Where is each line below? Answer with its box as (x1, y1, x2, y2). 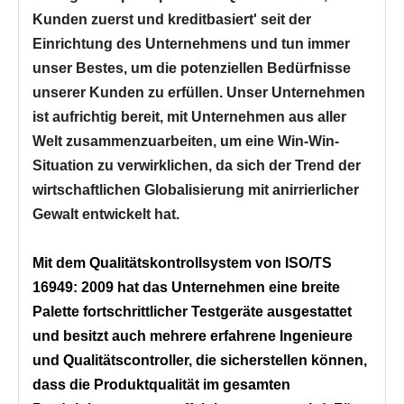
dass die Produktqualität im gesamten (32, 377, 290, 393)
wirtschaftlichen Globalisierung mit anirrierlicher (32, 182, 359, 198)
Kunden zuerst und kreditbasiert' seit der (32, 12, 311, 28)
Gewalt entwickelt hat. (32, 207, 179, 223)
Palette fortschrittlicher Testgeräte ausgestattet (32, 304, 352, 320)
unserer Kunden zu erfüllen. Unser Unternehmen (32, 85, 365, 101)
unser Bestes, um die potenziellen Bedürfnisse (32, 60, 351, 77)
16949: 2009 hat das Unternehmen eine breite (32, 280, 340, 296)
